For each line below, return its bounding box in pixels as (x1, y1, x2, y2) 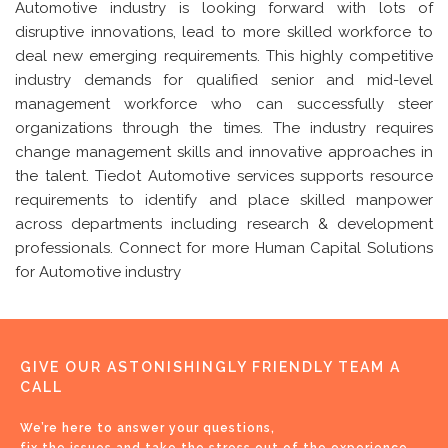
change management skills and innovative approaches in (15, 142, 433, 161)
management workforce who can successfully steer (15, 94, 433, 113)
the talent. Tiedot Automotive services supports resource (15, 166, 433, 185)
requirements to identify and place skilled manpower (15, 190, 433, 209)
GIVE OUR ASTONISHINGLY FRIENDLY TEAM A (20, 358, 401, 375)
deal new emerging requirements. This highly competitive (15, 46, 433, 65)
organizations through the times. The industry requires (15, 118, 433, 137)
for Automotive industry (15, 262, 181, 281)
